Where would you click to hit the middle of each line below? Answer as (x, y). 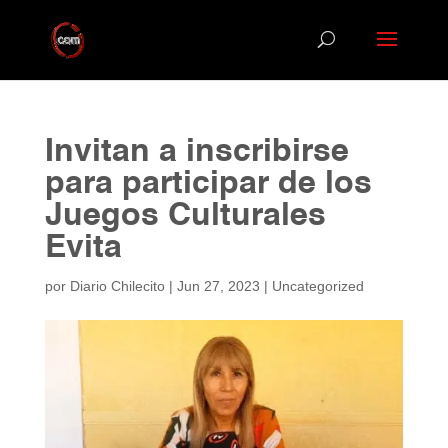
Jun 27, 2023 (218, 286)
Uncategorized (317, 286)
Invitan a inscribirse (196, 152)
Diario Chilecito (117, 286)
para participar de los (208, 184)
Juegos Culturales (185, 216)
